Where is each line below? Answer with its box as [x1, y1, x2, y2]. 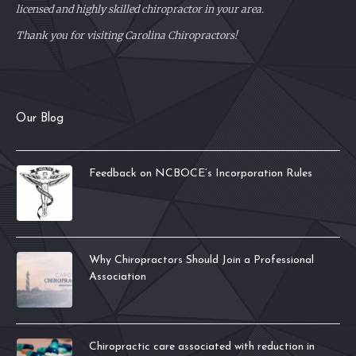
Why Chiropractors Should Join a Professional [89, 253, 314, 266]
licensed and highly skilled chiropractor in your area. [16, 3, 266, 16]
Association [89, 270, 146, 283]
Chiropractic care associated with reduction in [89, 340, 315, 353]
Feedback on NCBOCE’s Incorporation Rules [89, 167, 312, 180]
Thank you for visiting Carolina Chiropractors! [16, 29, 238, 41]
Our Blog [16, 112, 64, 125]
